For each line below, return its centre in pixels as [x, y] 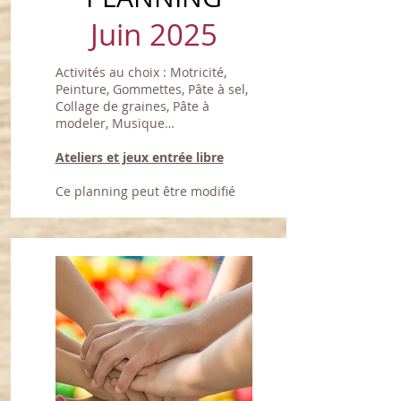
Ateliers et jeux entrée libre [139, 157]
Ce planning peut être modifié [145, 191]
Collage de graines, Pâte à [132, 106]
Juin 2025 [154, 34]
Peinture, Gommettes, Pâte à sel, [151, 89]
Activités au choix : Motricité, [141, 72]
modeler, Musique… [115, 123]
